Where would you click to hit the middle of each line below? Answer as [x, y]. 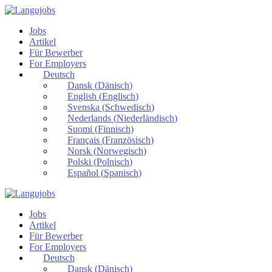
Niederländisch [145, 118]
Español [83, 173]
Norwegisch [120, 151]
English [82, 96]
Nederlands [89, 118]
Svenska [83, 107]
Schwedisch [128, 107]
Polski [79, 162]
